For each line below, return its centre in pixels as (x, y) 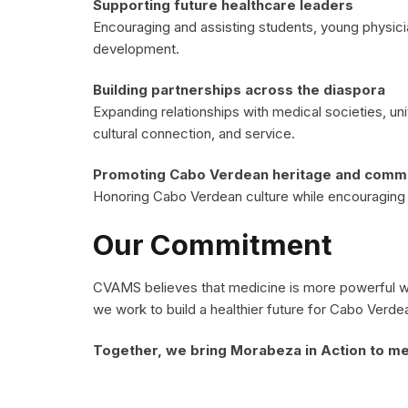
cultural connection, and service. (194, 133)
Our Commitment (213, 245)
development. (136, 48)
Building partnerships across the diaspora (239, 89)
